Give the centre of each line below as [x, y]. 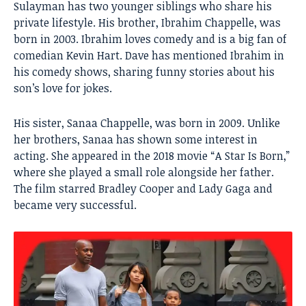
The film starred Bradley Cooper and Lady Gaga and [143, 188]
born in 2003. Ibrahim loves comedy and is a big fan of [150, 39]
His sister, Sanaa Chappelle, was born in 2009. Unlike [147, 123]
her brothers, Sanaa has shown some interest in [136, 139]
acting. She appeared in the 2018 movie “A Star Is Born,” [152, 155]
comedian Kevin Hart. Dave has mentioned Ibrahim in [149, 55]
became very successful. [75, 205]
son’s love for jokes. [63, 88]
